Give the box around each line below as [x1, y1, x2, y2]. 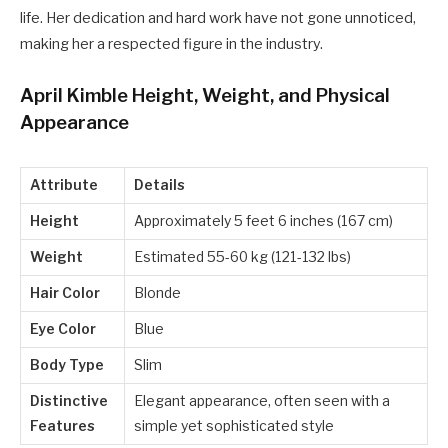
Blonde [134, 284, 181, 301]
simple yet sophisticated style [134, 417, 334, 434]
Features [30, 417, 95, 434]
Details [134, 176, 185, 193]
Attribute [30, 176, 98, 193]
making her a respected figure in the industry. [20, 34, 323, 53]
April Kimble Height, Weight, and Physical [20, 83, 390, 107]
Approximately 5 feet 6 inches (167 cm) [134, 212, 393, 229]
